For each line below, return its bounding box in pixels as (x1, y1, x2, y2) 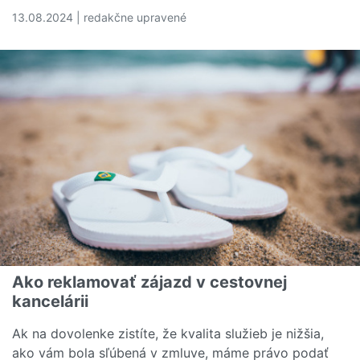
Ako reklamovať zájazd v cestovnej (12, 272, 287, 292)
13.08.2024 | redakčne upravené (12, 10, 186, 24)
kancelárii (12, 291, 88, 311)
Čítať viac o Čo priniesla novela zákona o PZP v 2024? (11, 26, 345, 43)
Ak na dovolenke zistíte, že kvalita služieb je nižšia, (12, 325, 324, 342)
